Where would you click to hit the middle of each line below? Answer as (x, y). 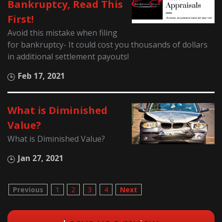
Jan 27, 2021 (41, 158)
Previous (28, 189)
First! (21, 19)
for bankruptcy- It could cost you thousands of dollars (108, 44)
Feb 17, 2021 (42, 76)
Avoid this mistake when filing (63, 32)
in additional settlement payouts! (68, 56)
